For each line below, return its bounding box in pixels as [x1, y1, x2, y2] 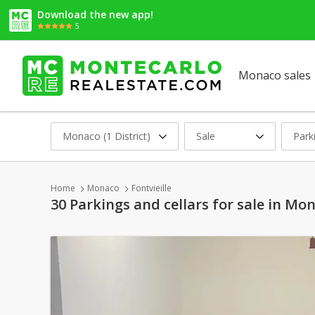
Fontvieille [131, 182, 172, 194]
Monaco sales [238, 67, 311, 83]
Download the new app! [37, 7, 153, 21]
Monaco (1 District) [63, 129, 150, 143]
